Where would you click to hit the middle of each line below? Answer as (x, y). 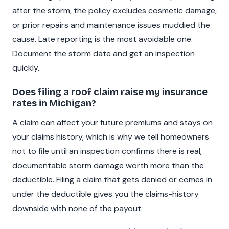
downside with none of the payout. (77, 209)
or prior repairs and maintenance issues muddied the (111, 25)
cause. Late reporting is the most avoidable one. (102, 39)
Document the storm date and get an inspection (104, 53)
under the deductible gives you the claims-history (106, 194)
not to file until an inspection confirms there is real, (107, 151)
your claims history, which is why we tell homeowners (111, 137)
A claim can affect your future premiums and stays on (112, 123)
